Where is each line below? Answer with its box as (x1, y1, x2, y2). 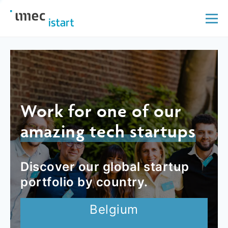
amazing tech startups (20, 120, 196, 142)
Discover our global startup (20, 159, 189, 174)
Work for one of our (20, 100, 182, 122)
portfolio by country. (20, 175, 148, 189)
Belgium (90, 202, 138, 217)
